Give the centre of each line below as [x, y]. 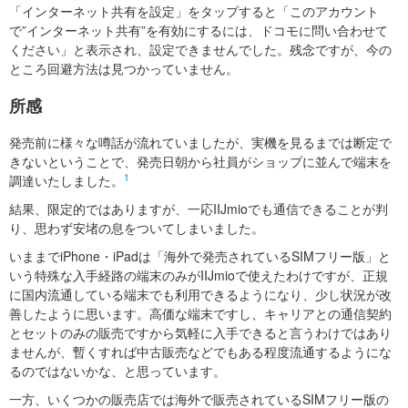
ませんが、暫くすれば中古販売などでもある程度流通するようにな [200, 352]
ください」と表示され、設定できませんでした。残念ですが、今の [200, 49]
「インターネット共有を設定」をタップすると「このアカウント [194, 11]
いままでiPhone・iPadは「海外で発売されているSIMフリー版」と [200, 256]
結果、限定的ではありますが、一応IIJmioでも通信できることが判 [199, 209]
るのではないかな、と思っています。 [117, 371]
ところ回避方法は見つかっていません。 [124, 68]
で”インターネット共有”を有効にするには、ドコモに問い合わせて [199, 30]
